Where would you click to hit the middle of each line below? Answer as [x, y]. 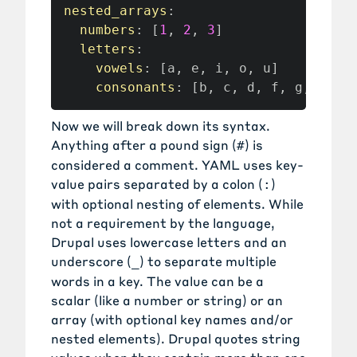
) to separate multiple [208, 261]
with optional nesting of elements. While [177, 204]
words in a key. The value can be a [157, 281]
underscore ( [91, 261]
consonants [135, 88]
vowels [120, 69]
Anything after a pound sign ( [144, 145]
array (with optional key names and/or [172, 320]
